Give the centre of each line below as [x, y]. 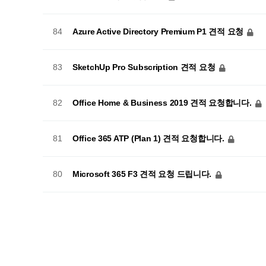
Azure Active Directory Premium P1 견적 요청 [159, 31]
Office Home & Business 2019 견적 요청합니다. [163, 102]
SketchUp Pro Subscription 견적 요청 [145, 67]
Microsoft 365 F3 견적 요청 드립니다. [143, 174]
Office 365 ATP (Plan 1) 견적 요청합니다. [150, 138]
